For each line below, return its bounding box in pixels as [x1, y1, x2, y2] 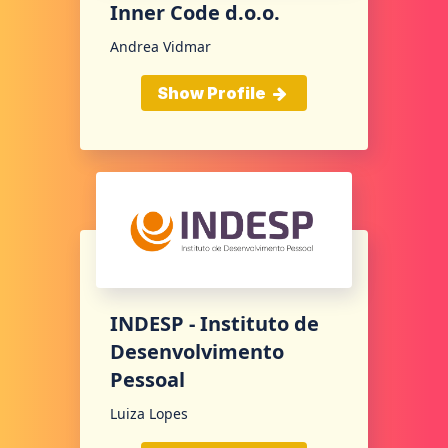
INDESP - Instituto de [110, 309, 319, 337]
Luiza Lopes [110, 403, 188, 423]
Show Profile [156, 83, 269, 104]
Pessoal [110, 365, 185, 393]
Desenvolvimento [110, 337, 284, 365]
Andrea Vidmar [110, 37, 211, 57]
